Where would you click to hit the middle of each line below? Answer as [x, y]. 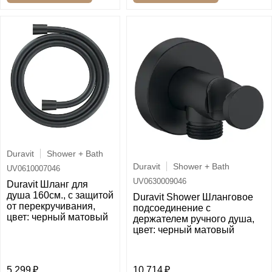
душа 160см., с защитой [60, 195]
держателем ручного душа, [194, 219]
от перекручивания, [51, 206]
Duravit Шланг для [47, 185]
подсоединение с [172, 208]
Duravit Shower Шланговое [193, 197]
